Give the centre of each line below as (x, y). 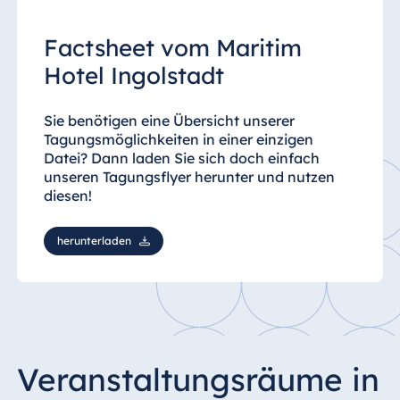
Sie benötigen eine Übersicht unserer (169, 120)
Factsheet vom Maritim (172, 47)
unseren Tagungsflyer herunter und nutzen (189, 176)
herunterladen (94, 240)
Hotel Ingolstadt (133, 75)
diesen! (67, 195)
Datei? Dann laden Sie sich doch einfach (181, 158)
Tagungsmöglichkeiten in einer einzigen (178, 139)
